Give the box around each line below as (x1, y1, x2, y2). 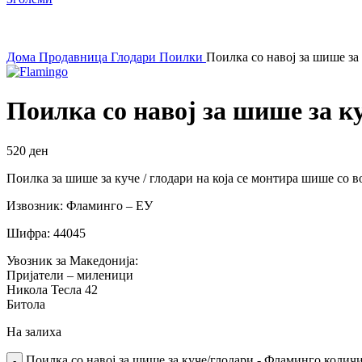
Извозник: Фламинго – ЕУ (6, 198, 153, 213)
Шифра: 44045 (6, 225, 86, 240)
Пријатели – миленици (6, 267, 133, 282)
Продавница (39, 50, 111, 64)
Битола (6, 297, 45, 311)
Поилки (159, 50, 206, 64)
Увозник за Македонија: (6, 253, 138, 267)
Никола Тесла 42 (6, 282, 98, 297)
